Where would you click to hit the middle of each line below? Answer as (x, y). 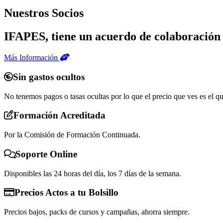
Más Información (32, 58)
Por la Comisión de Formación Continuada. (72, 135)
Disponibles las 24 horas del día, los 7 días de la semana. (93, 173)
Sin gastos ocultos (49, 77)
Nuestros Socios (44, 13)
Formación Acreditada (59, 115)
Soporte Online (46, 154)
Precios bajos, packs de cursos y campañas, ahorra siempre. (97, 212)
